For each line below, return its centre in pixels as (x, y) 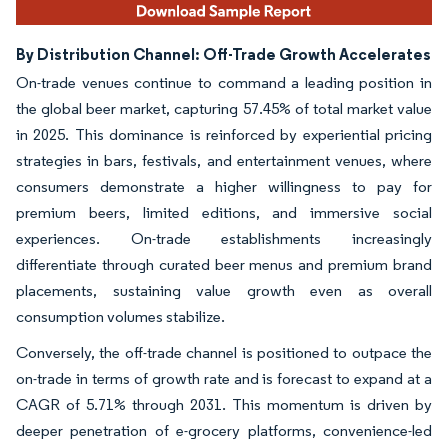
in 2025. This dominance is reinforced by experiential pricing (224, 135)
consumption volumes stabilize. (120, 317)
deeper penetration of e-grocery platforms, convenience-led (224, 431)
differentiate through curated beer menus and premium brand (224, 265)
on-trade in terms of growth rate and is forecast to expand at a (224, 379)
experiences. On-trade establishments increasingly (224, 239)
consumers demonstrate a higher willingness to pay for (224, 187)
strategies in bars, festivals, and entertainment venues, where (224, 161)
